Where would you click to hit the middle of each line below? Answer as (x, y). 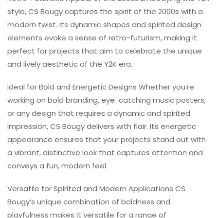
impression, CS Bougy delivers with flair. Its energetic (102, 127)
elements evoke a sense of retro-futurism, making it (102, 38)
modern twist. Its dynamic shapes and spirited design (104, 25)
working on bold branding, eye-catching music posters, (107, 100)
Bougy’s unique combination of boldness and (89, 202)
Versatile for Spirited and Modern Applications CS (96, 189)
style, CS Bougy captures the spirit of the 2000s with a (105, 12)
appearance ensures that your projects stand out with (107, 140)
